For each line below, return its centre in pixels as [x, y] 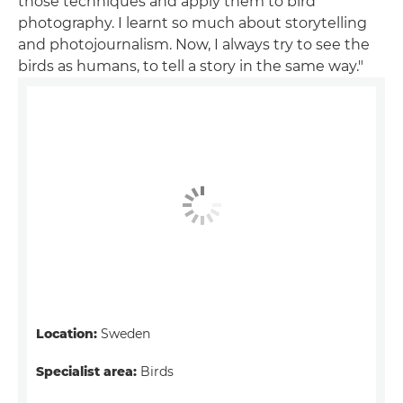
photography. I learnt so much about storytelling [193, 22]
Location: [67, 333]
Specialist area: [86, 371]
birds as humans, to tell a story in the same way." [191, 66]
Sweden [124, 333]
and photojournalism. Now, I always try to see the [194, 44]
